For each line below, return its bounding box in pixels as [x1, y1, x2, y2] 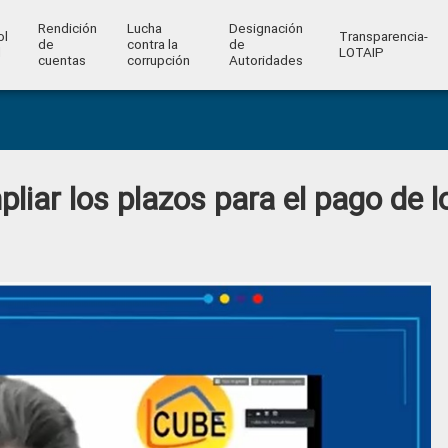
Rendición [37, 21, 97, 36]
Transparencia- [338, 29, 428, 44]
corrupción [126, 53, 190, 68]
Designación [228, 21, 303, 36]
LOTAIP [338, 45, 384, 60]
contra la [126, 37, 178, 52]
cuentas [37, 53, 86, 68]
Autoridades [228, 53, 303, 68]
